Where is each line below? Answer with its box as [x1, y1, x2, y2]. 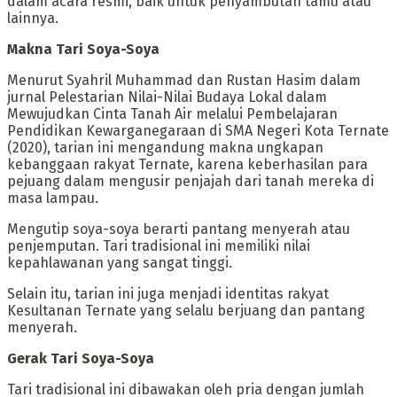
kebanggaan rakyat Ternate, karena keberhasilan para [7, 156, 368, 174]
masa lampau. [7, 190, 98, 207]
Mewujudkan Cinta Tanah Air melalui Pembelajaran [7, 105, 338, 123]
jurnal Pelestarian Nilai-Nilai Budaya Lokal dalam [7, 89, 327, 106]
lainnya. [7, 10, 58, 27]
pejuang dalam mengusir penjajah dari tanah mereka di [7, 173, 374, 191]
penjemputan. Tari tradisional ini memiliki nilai [7, 237, 310, 255]
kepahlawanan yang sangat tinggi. [7, 254, 232, 272]
